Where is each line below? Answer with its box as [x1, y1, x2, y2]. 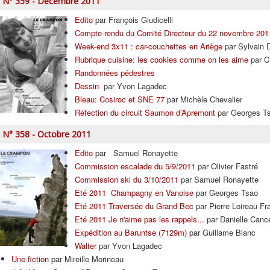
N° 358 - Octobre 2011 [2, 128, 91, 140]
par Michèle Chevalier [165, 93, 242, 105]
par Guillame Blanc [187, 227, 256, 238]
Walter [75, 240, 96, 251]
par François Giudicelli [93, 14, 173, 25]
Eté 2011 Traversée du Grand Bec [75, 200, 193, 212]
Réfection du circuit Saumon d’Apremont [75, 107, 215, 118]
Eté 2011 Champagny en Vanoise [75, 187, 193, 198]
